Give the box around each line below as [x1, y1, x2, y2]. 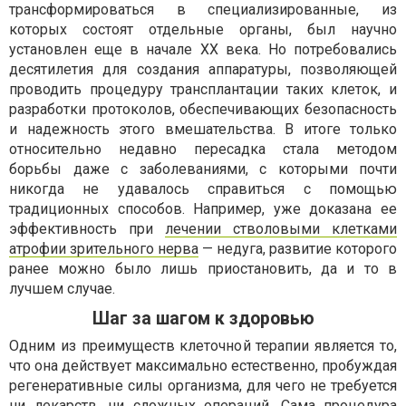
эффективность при [9, 220, 165, 238]
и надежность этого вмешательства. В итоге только [9, 121, 397, 139]
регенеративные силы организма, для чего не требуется [9, 377, 397, 395]
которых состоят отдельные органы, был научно [9, 21, 397, 39]
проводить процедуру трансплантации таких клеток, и [9, 81, 397, 99]
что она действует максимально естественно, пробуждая [9, 357, 397, 375]
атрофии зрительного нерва [9, 240, 198, 258]
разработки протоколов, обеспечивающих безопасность [9, 101, 397, 119]
